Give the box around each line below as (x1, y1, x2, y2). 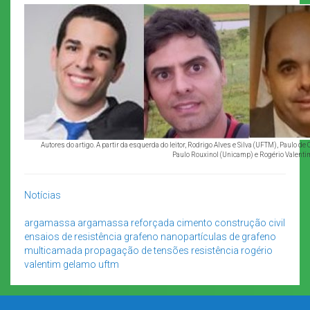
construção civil (215, 217, 285, 228)
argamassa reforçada (77, 217, 174, 228)
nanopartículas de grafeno (161, 230, 276, 242)
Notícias (24, 189, 61, 201)
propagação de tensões (84, 244, 189, 256)
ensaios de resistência (24, 230, 122, 242)
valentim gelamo (24, 258, 96, 270)
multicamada (24, 244, 82, 256)
